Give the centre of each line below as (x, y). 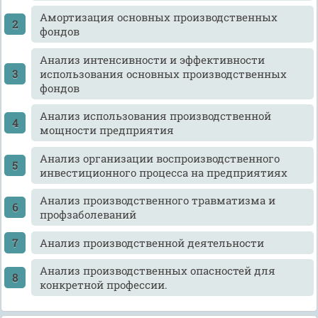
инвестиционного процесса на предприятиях (163, 172)
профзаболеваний (88, 215)
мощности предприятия (106, 130)
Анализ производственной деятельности (152, 242)
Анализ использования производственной (155, 116)
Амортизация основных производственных (158, 17)
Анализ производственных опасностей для (157, 271)
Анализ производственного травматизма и (157, 201)
